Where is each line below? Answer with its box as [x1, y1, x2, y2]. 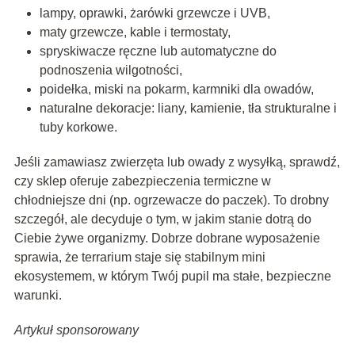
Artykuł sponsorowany [13, 323, 139, 337]
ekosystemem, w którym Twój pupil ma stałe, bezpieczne [13, 269, 331, 283]
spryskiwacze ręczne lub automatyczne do [39, 44, 277, 58]
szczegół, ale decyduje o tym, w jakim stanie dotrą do [13, 212, 311, 226]
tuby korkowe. [39, 120, 117, 134]
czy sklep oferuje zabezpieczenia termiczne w [13, 174, 271, 188]
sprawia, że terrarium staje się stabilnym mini [13, 250, 265, 264]
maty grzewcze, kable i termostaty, [39, 25, 231, 39]
